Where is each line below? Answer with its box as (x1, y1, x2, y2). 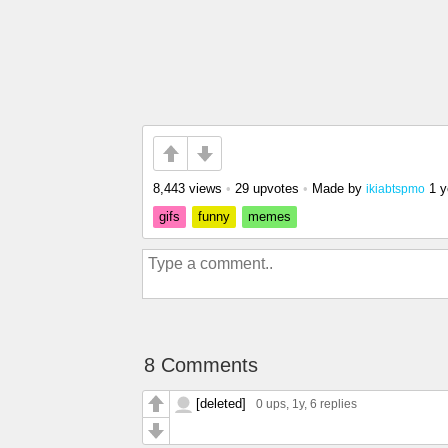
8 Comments (144, 354, 258, 376)
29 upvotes (235, 181, 299, 196)
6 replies (310, 397, 357, 411)
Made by (312, 181, 366, 196)
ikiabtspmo (366, 182, 425, 195)
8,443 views (153, 181, 222, 196)
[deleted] (196, 396, 246, 411)
